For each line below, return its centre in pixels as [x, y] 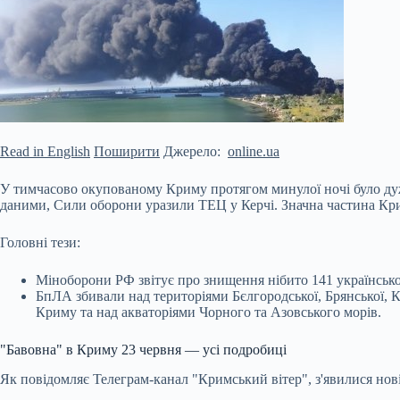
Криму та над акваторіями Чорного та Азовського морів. [208, 312]
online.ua [254, 151]
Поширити [127, 151]
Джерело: [194, 151]
